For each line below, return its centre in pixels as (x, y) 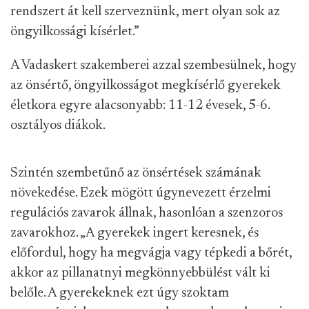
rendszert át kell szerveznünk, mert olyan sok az (145, 12)
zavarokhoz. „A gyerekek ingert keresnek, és (134, 233)
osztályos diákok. (58, 126)
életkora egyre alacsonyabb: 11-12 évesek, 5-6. (140, 106)
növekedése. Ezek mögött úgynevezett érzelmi (141, 193)
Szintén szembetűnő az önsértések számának (136, 173)
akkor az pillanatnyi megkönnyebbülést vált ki (140, 273)
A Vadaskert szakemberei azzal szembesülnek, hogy (153, 66)
